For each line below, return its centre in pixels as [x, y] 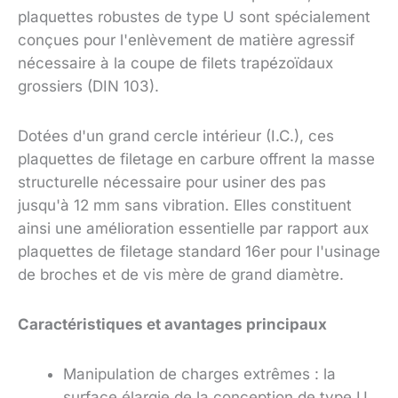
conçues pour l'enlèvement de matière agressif [186, 40]
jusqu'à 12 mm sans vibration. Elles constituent [185, 206]
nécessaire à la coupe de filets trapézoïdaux [175, 64]
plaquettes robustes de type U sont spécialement [194, 17]
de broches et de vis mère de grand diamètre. [181, 275]
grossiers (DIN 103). [88, 87]
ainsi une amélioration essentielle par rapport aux [193, 229]
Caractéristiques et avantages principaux [172, 324]
